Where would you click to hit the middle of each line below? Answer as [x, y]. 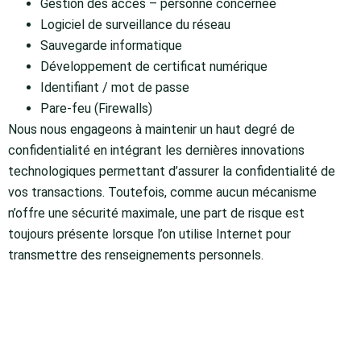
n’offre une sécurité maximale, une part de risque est [156, 214]
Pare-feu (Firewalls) [96, 109]
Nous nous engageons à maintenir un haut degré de [151, 130]
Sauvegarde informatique [111, 46]
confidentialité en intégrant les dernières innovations [156, 151]
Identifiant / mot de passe [115, 88]
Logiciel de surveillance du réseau [135, 25]
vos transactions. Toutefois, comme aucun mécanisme [162, 193]
